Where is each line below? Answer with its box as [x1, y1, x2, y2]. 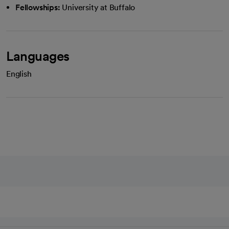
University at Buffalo [62, 3, 135, 12]
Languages [6, 48, 70, 64]
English [6, 69, 32, 79]
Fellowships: [15, 3, 60, 12]
